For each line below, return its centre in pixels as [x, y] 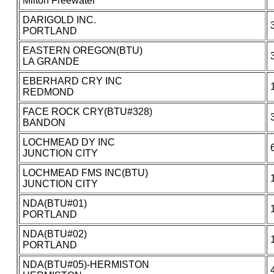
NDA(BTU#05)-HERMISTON [86, 265]
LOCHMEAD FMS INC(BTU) [85, 173]
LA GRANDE [51, 62]
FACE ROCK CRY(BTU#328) [87, 112]
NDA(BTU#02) [54, 234]
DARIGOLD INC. [59, 20]
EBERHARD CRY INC [72, 81]
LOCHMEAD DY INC [68, 143]
